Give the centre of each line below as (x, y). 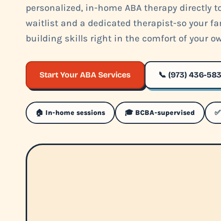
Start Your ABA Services (85, 75)
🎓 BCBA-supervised (160, 113)
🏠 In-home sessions (70, 113)
